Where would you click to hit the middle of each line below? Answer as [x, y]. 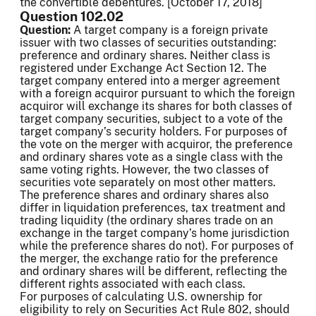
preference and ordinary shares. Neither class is [145, 56]
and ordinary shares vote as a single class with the [151, 157]
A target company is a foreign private [171, 30]
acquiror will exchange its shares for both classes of [156, 107]
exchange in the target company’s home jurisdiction [154, 233]
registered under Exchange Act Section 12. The [143, 68]
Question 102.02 [72, 17]
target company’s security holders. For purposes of [153, 132]
